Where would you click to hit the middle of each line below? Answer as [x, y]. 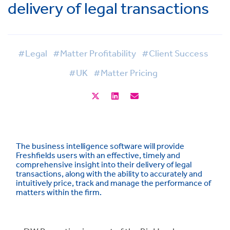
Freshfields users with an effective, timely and [98, 155]
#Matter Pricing [125, 72]
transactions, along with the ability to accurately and [109, 174]
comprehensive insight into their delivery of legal [104, 164]
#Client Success [175, 53]
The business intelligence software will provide [100, 146]
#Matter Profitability [94, 53]
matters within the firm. [59, 192]
